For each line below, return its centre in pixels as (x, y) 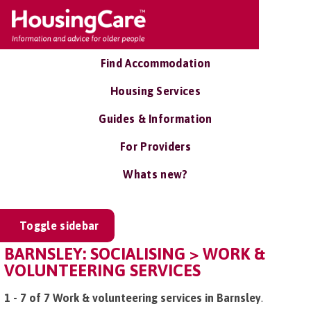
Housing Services (155, 91)
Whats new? (155, 174)
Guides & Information (155, 119)
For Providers (155, 146)
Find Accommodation (155, 63)
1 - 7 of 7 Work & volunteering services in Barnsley (133, 298)
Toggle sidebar (59, 226)
